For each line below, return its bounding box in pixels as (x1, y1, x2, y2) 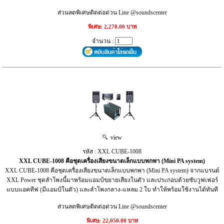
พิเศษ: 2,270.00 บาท (87, 23, 136, 29)
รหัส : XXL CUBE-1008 (82, 147, 141, 155)
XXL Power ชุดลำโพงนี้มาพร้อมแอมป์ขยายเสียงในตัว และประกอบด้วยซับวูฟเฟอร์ (6, 176, 218, 183)
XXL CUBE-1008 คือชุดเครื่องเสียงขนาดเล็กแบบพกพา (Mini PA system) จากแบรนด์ (4, 166, 219, 174)
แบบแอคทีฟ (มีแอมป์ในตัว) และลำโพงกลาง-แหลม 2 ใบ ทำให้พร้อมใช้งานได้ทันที (6, 185, 218, 193)
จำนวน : (91, 37, 115, 44)
